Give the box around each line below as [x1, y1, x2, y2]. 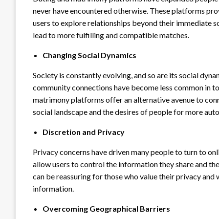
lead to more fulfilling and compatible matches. [33, 30, 189, 40]
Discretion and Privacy [43, 127, 125, 136]
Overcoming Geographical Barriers [43, 204, 170, 213]
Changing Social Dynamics [43, 50, 136, 60]
